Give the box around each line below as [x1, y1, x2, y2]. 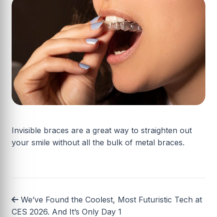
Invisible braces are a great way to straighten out [12, 125, 192, 135]
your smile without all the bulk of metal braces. [12, 137, 185, 147]
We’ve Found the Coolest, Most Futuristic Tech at [18, 194, 202, 204]
